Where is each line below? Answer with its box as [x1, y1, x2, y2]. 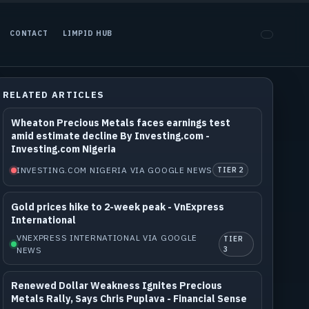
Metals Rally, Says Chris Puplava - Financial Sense [10, 292, 247, 306]
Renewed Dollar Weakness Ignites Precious [10, 279, 222, 292]
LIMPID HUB [62, 29, 113, 39]
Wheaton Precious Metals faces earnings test [10, 116, 230, 129]
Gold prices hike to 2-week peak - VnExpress [10, 200, 224, 213]
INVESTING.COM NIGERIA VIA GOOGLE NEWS [16, 164, 213, 175]
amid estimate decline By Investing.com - [10, 129, 210, 142]
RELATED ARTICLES [2, 88, 105, 101]
